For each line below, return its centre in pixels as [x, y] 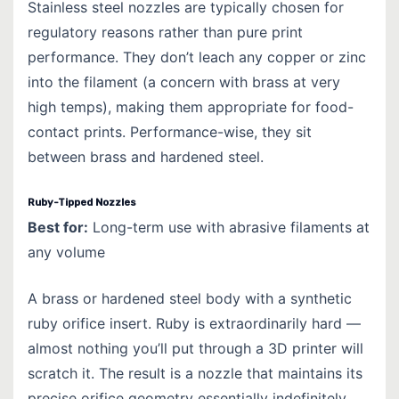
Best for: [58, 227]
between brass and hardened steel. [146, 156]
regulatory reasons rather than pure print [165, 32]
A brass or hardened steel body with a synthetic [190, 298]
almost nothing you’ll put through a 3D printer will [195, 348]
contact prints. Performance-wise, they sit [170, 131]
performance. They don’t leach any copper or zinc [197, 57]
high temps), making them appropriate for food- [191, 106]
